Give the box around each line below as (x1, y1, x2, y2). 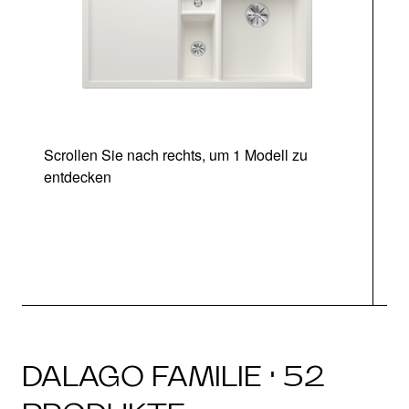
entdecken (44, 166, 111, 187)
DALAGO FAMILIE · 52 (22, 358, 325, 393)
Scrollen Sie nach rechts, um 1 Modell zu (44, 144, 308, 165)
